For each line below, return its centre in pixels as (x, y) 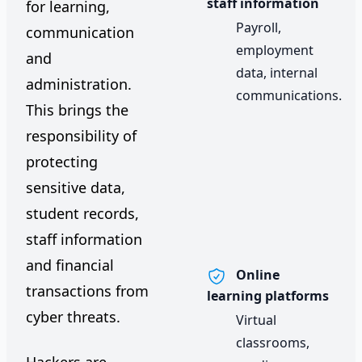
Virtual (256, 320)
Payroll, (259, 27)
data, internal (277, 72)
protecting (62, 162)
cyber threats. (73, 317)
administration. (79, 84)
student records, (82, 213)
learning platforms (268, 295)
